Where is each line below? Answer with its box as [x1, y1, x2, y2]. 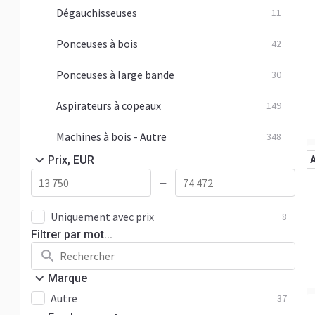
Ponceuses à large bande [56, 67, 174, 82]
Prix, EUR [48, 153, 94, 167]
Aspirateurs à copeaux [56, 98, 161, 112]
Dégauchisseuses [56, 6, 137, 20]
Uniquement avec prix [51, 210, 154, 224]
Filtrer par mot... [31, 228, 112, 241]
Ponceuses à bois [56, 37, 138, 51]
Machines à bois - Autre [56, 129, 167, 143]
